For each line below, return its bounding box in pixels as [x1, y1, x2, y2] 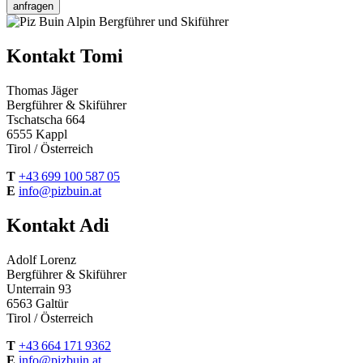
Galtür [36, 296, 68, 310]
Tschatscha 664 [6, 113, 85, 127]
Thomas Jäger [6, 83, 78, 98]
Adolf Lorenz [6, 252, 76, 267]
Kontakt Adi [6, 214, 109, 236]
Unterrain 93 [6, 281, 71, 296]
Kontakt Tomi [6, 45, 123, 67]
